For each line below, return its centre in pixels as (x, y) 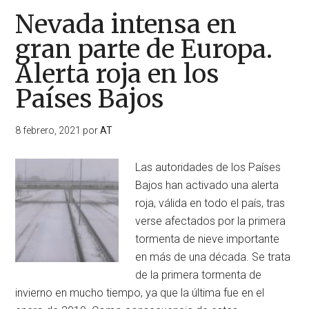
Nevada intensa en (126, 24)
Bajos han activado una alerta (207, 185)
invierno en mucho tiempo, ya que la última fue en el (140, 293)
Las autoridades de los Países (208, 167)
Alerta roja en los (117, 74)
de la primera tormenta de (199, 275)
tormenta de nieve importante (208, 239)
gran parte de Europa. (144, 49)
